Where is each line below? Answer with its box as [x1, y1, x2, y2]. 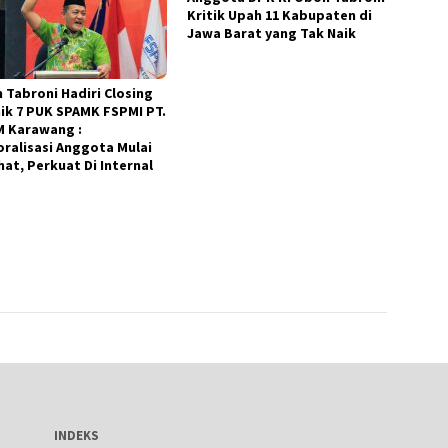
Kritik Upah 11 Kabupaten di [187, 5, 373, 24]
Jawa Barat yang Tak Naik [187, 23, 357, 42]
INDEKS [53, 426, 99, 444]
